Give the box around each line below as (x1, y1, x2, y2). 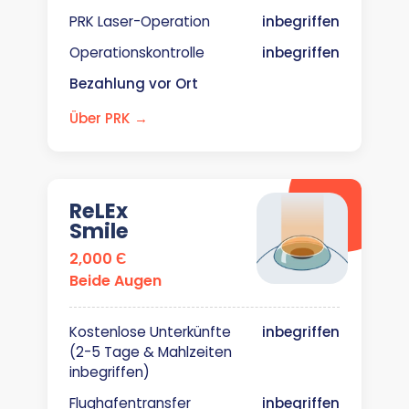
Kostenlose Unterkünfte (69, 322, 231, 341)
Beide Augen (69, 270, 162, 291)
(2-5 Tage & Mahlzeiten (69, 342, 232, 362)
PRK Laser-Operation (69, 12, 210, 31)
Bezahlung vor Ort (69, 74, 198, 93)
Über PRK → (69, 109, 148, 128)
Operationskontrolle (69, 43, 204, 62)
